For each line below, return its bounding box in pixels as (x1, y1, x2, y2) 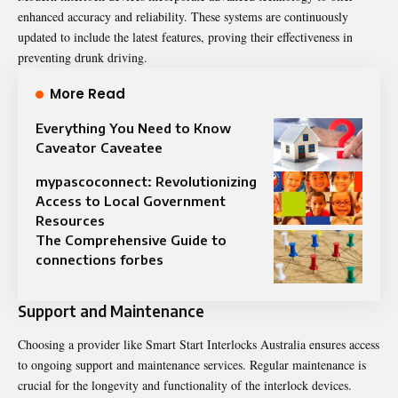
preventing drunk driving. (18, 48, 147, 66)
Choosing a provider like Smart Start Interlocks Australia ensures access (18, 335, 379, 353)
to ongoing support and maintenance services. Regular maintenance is (18, 355, 366, 373)
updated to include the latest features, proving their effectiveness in (18, 28, 353, 45)
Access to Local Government (36, 192, 226, 209)
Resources (36, 211, 105, 228)
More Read (50, 84, 125, 103)
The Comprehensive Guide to (36, 231, 227, 248)
